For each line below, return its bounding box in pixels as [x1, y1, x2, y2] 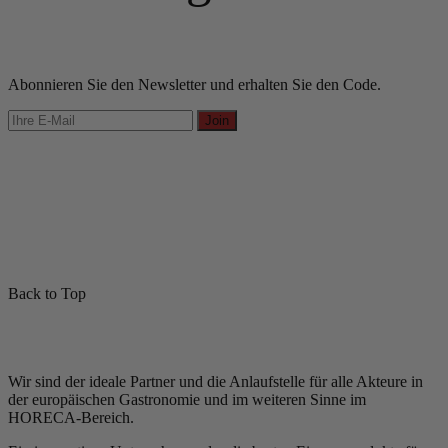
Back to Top [8, 285, 86, 303]
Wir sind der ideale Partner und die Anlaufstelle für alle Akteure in [8, 373, 423, 391]
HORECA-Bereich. [8, 409, 134, 427]
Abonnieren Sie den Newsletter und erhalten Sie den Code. [8, 76, 381, 94]
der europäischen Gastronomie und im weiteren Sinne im [8, 391, 366, 409]
